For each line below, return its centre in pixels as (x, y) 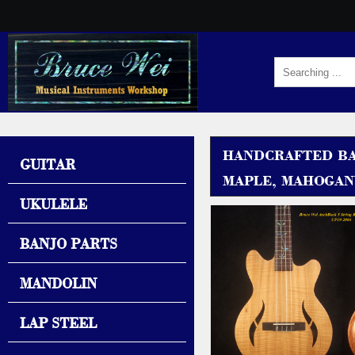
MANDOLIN (58, 282)
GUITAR (48, 163)
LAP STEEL (58, 322)
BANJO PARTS (69, 242)
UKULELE (53, 203)
